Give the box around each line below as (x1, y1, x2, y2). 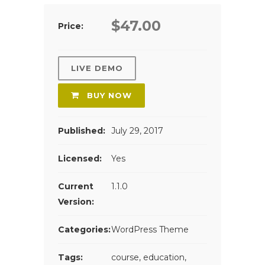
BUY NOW (84, 90, 132, 100)
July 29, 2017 (111, 125, 163, 136)
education (143, 251, 185, 263)
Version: (58, 196, 94, 207)
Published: (58, 125, 105, 136)
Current (58, 180, 93, 192)
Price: (58, 20, 83, 31)
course (111, 251, 139, 263)
